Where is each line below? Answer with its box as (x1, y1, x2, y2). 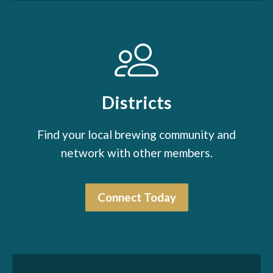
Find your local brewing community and (37, 127, 236, 141)
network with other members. (60, 145, 213, 160)
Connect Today (97, 190, 176, 204)
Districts (101, 91, 172, 113)
